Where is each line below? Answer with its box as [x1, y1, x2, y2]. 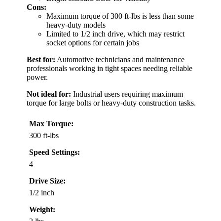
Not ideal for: [27, 89, 71, 98]
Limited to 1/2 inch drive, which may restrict [46, 29, 184, 38]
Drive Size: [29, 176, 66, 185]
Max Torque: [29, 119, 74, 128]
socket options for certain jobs [46, 38, 139, 47]
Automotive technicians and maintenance [55, 55, 184, 64]
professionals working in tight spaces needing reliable [27, 64, 192, 73]
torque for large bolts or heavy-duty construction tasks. [27, 98, 196, 107]
